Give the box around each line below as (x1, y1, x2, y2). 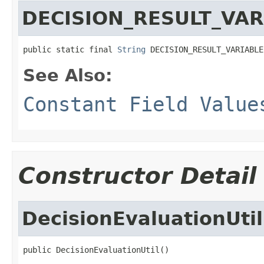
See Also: (23, 65, 113, 85)
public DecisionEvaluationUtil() (23, 245, 169, 255)
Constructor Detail (18, 162, 256, 189)
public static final (23, 44, 117, 54)
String (117, 44, 146, 54)
